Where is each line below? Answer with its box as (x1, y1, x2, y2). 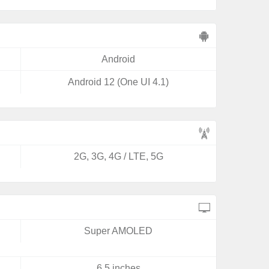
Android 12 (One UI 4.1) (68, 77, 169, 87)
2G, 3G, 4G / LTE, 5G (73, 151, 163, 162)
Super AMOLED (84, 226, 153, 236)
